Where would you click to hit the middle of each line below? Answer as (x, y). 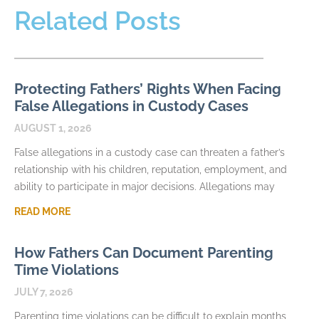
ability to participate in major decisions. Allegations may (145, 187)
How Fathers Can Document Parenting (144, 253)
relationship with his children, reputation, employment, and (151, 170)
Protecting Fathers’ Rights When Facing (148, 89)
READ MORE (42, 212)
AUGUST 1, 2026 (53, 129)
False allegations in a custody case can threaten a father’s (150, 153)
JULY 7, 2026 (44, 292)
